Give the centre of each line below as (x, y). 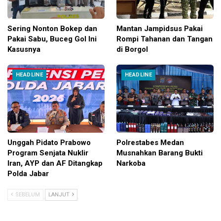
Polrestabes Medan (150, 142)
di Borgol (132, 49)
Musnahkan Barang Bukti (160, 153)
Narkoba (131, 163)
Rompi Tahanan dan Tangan (165, 39)
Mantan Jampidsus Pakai (160, 28)
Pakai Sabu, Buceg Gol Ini (52, 39)
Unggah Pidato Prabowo (49, 142)
